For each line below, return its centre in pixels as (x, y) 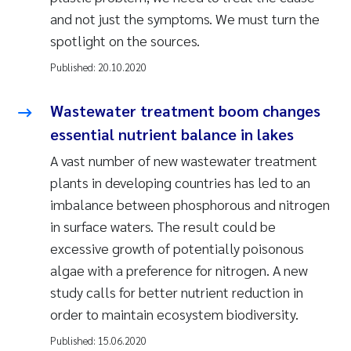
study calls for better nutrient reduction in (177, 292)
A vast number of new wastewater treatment (184, 161)
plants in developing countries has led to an (180, 183)
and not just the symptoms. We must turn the (185, 19)
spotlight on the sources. (125, 41)
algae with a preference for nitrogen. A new (179, 270)
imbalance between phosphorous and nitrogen (190, 204)
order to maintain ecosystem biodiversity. (174, 314)
